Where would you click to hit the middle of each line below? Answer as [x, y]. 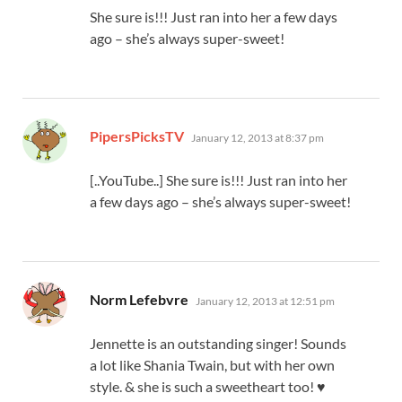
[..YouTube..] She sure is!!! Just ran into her [218, 179]
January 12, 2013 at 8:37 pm [258, 137]
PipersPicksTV [137, 135]
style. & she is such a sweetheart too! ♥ [208, 386]
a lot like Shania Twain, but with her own [212, 364]
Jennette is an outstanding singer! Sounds [218, 343]
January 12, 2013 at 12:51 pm [265, 301]
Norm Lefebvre [139, 299]
